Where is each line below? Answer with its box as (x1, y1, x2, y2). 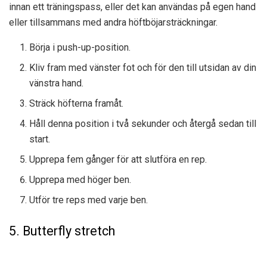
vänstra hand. (29, 77, 84, 89)
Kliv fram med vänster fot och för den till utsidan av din (29, 61, 257, 73)
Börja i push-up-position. (29, 41, 131, 53)
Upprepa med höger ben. (29, 173, 132, 185)
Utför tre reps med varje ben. (29, 194, 148, 206)
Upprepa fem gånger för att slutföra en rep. (29, 153, 207, 165)
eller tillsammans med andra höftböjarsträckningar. (9, 16, 218, 28)
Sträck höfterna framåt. (29, 97, 124, 109)
